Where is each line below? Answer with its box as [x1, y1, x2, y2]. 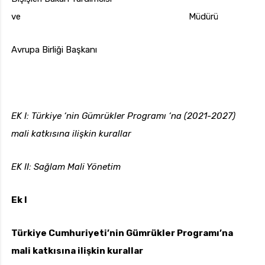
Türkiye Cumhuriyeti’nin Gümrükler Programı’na [11, 228, 233, 239]
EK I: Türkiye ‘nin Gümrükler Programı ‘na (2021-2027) [11, 111, 235, 122]
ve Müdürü [11, 11, 218, 22]
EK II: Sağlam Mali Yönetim [11, 161, 121, 173]
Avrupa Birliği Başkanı [11, 44, 97, 56]
